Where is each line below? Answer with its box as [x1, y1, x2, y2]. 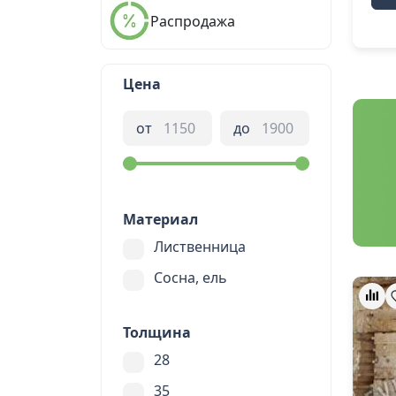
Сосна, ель [154, 268, 227, 287]
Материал [123, 209, 198, 229]
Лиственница [154, 237, 246, 256]
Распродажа [150, 11, 235, 31]
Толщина [123, 323, 191, 342]
